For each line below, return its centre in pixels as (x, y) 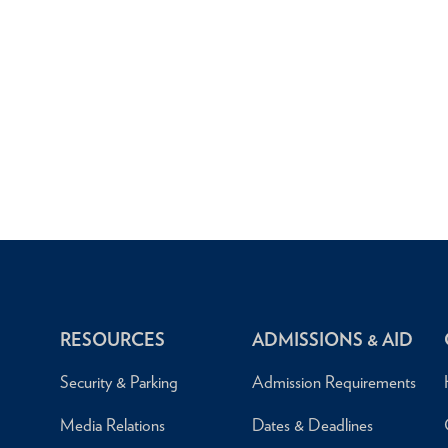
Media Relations (112, 425)
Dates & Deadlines (312, 425)
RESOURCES (112, 340)
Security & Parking (119, 382)
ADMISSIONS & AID (332, 340)
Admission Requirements (333, 382)
